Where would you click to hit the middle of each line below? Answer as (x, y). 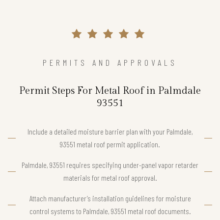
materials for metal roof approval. (110, 178)
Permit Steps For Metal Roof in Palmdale (110, 91)
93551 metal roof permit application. (110, 144)
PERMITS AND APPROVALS (110, 63)
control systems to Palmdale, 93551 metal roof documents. (110, 211)
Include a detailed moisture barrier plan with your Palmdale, (110, 132)
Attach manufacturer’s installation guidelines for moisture (110, 198)
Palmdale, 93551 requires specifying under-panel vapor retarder (110, 165)
